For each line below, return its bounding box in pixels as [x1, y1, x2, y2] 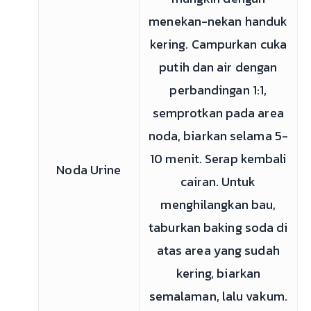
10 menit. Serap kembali [150, 149, 287, 168]
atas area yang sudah [156, 241, 280, 260]
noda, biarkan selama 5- [148, 126, 288, 145]
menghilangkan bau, [160, 195, 276, 214]
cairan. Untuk [180, 172, 256, 191]
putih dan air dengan [159, 58, 278, 76]
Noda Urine [56, 160, 121, 179]
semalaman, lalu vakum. [149, 287, 287, 305]
